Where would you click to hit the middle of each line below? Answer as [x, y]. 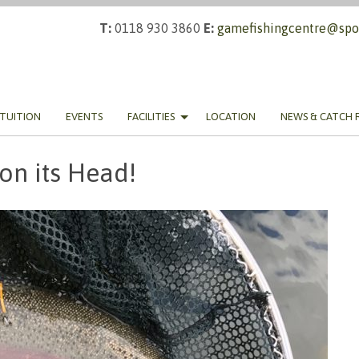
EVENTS [84, 117]
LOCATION [231, 117]
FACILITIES [151, 117]
